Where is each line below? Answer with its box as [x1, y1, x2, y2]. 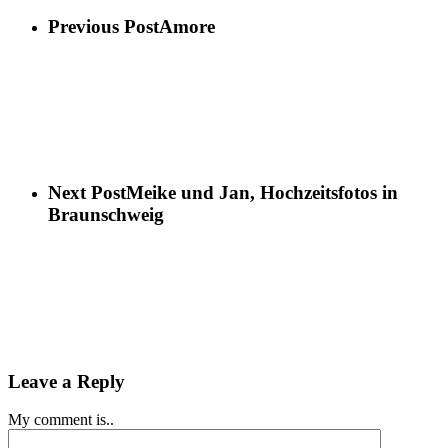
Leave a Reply [8, 370, 125, 392]
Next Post [48, 182, 126, 204]
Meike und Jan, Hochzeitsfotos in [126, 182, 398, 204]
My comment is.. [8, 411, 114, 429]
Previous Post [48, 15, 159, 37]
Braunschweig [48, 204, 164, 226]
